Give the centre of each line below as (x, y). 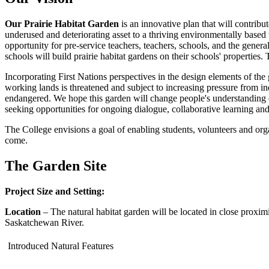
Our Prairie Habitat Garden (62, 23)
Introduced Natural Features (61, 246)
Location (23, 211)
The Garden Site (56, 165)
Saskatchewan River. (44, 222)
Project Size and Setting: (55, 191)
